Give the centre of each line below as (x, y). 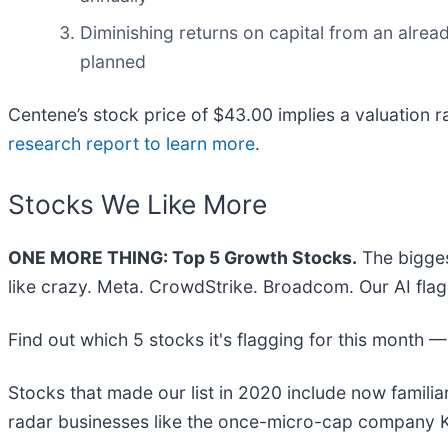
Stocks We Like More (137, 203)
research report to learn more (131, 143)
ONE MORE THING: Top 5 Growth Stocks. (182, 258)
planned (113, 61)
